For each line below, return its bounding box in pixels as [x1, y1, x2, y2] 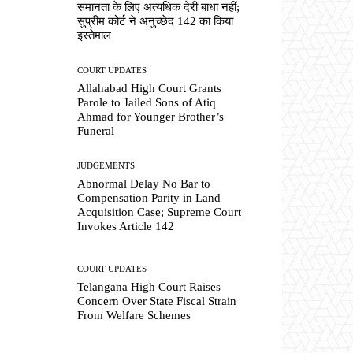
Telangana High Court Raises [77, 280, 221, 293]
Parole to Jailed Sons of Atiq [77, 96, 217, 110]
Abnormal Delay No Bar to [77, 177, 211, 191]
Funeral [77, 124, 115, 138]
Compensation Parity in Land [77, 191, 221, 205]
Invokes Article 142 [77, 220, 175, 233]
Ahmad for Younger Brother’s [77, 110, 225, 124]
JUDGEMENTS [77, 161, 136, 171]
